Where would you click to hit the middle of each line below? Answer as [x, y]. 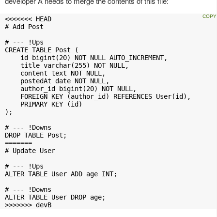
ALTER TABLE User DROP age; [55, 197]
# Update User [30, 151]
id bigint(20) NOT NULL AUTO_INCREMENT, [86, 58]
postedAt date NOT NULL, [57, 81]
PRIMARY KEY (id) [44, 104]
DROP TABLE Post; [36, 135]
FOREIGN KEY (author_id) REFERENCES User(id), [98, 97]
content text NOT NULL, [55, 73]
